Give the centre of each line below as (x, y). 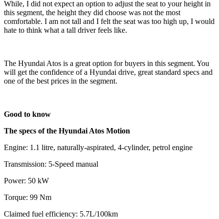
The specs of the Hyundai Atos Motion (67, 131)
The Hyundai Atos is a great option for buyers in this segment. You (107, 63)
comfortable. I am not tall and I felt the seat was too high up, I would (109, 21)
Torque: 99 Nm (28, 197)
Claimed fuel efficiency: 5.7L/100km (61, 214)
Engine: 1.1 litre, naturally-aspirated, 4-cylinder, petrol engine (98, 147)
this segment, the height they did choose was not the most (92, 12)
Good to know (27, 114)
